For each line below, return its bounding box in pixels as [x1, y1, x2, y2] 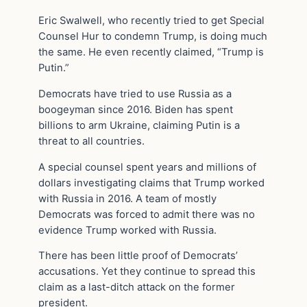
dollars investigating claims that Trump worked [38, 176, 265, 189]
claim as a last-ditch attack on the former [38, 281, 235, 294]
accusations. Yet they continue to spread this [38, 265, 256, 278]
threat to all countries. [38, 134, 145, 147]
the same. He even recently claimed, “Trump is [38, 45, 264, 58]
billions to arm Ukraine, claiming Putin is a [38, 119, 240, 132]
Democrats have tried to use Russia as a [38, 87, 232, 100]
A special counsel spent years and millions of [38, 160, 256, 173]
